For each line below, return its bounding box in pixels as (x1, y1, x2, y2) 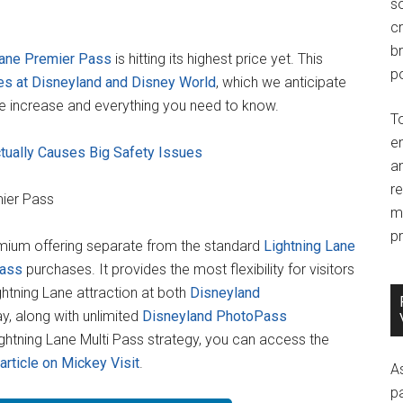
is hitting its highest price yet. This (112, 50, 323, 67)
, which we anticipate (216, 74, 346, 91)
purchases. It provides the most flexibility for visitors (22, 261, 354, 278)
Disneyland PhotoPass (142, 308, 287, 325)
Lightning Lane (264, 237, 355, 255)
